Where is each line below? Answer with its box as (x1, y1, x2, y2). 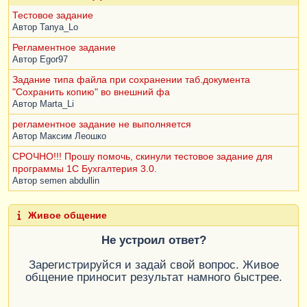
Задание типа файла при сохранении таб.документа (12, 74, 250, 86)
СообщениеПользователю (90, 9, 206, 21)
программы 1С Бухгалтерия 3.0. (12, 163, 157, 175)
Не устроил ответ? (101, 233, 206, 247)
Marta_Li (40, 99, 74, 110)
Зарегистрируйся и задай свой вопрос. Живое (28, 258, 279, 271)
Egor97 (40, 55, 68, 65)
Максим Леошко (40, 132, 106, 142)
